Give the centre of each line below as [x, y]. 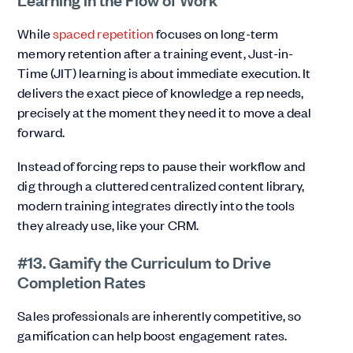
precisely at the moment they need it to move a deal [165, 112]
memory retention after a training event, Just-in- [156, 53]
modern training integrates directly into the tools [156, 205]
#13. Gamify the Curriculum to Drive [145, 262]
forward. [41, 132]
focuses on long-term [216, 33]
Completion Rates [82, 282]
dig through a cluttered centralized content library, [161, 186]
